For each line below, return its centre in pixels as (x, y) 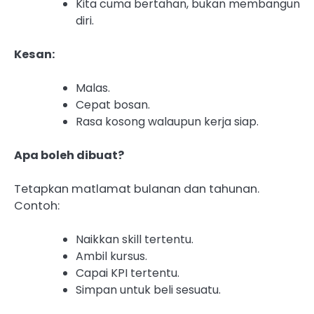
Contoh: (37, 206)
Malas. (93, 88)
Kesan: (34, 55)
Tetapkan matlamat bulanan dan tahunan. (137, 189)
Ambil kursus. (111, 257)
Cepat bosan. (113, 105)
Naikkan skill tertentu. (135, 240)
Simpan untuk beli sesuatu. (148, 290)
